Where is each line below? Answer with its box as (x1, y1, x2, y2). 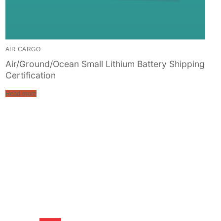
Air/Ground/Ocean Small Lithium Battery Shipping (5, 59, 205, 70)
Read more (5, 89, 37, 97)
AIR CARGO (5, 46, 41, 53)
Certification (5, 70, 56, 81)
